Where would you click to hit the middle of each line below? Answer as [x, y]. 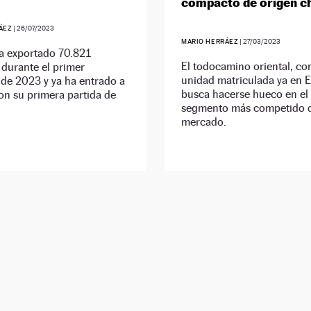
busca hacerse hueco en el [244, 94]
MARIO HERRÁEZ [210, 42]
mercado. [203, 122]
